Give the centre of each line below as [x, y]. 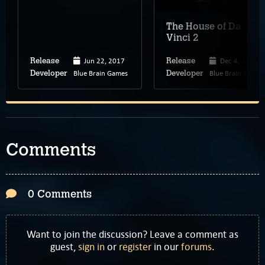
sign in [91, 247]
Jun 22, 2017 [104, 61]
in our [166, 247]
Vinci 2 [182, 38]
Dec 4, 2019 [239, 61]
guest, [64, 247]
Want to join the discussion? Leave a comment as [132, 235]
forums [196, 247]
